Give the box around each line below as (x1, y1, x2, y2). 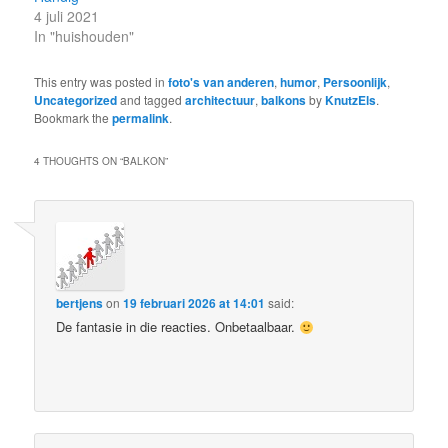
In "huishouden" (34, 26, 135, 47)
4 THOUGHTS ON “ (34, 154, 124, 169)
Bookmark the (34, 109, 113, 127)
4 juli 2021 (34, 6, 100, 27)
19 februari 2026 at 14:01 (123, 294, 266, 313)
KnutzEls (325, 91, 377, 110)
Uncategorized (34, 91, 118, 110)
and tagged (117, 91, 186, 109)
